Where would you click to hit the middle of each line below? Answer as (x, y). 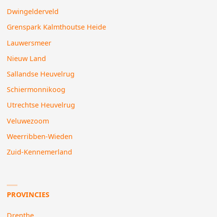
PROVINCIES (28, 195)
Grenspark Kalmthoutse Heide (57, 27)
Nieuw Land (27, 58)
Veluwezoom (28, 121)
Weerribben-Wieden (40, 136)
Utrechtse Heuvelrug (41, 105)
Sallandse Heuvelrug (41, 74)
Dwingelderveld (33, 12)
